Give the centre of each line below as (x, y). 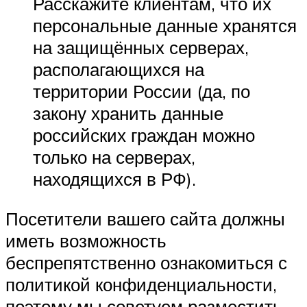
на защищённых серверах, (141, 48)
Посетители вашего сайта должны (145, 218)
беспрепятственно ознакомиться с (146, 262)
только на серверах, (114, 157)
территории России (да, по (142, 91)
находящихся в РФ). (114, 179)
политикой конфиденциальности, (141, 284)
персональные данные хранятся (165, 26)
